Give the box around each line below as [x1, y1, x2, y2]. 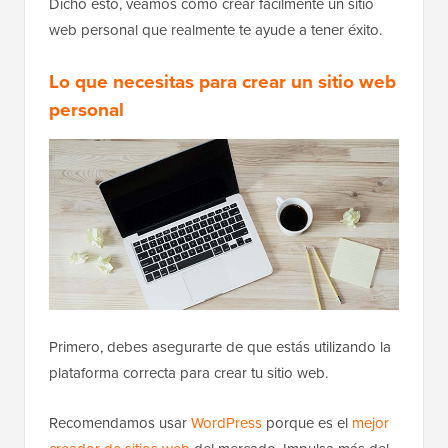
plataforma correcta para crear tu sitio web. [49, 361, 328, 383]
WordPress [191, 411, 262, 433]
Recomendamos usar [49, 411, 191, 433]
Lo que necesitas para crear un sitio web [49, 67, 396, 96]
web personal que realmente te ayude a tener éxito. [49, 19, 382, 41]
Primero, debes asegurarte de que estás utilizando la [49, 335, 391, 357]
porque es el [262, 411, 352, 433]
